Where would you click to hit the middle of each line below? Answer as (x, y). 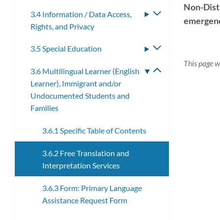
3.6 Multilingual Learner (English (85, 71)
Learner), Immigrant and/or (76, 83)
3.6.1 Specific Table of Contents (94, 131)
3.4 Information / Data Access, (81, 14)
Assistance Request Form (85, 200)
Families (44, 108)
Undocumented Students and (80, 96)
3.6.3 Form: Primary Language (92, 188)
